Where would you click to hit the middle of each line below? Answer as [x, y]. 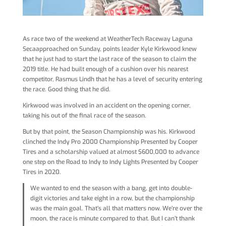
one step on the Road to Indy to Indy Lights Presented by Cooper [110, 162]
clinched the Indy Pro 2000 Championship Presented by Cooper [110, 142]
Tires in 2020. [42, 172]
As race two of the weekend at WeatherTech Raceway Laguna [107, 39]
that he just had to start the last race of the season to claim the [109, 59]
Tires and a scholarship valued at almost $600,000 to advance [111, 152]
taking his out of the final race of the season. [84, 116]
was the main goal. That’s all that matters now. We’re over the [116, 209]
